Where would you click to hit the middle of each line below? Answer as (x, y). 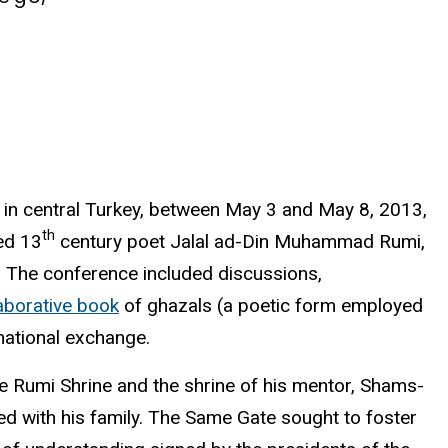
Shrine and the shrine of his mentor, (207, 386)
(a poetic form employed (317, 305)
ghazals (179, 305)
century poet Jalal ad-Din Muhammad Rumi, (240, 241)
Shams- (392, 386)
